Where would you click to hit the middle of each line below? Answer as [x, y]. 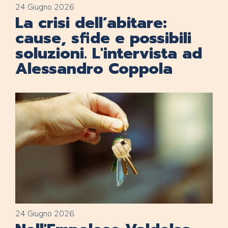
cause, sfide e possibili [103, 38]
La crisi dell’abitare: [91, 23]
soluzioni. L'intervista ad [109, 54]
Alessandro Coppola [94, 69]
